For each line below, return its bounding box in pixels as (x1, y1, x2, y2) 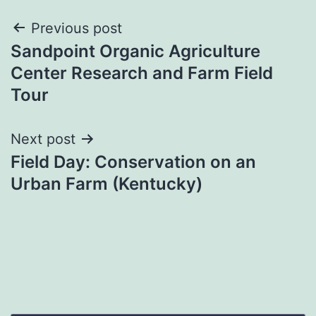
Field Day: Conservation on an (11, 151, 256, 172)
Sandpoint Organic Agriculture (11, 40, 260, 61)
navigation (10, 48, 133, 80)
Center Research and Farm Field (11, 62, 273, 83)
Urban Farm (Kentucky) (11, 173, 202, 194)
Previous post (31, 19, 122, 37)
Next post (11, 130, 75, 147)
